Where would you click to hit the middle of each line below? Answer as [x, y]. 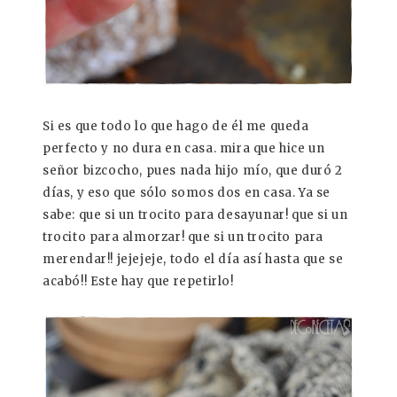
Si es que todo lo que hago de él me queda [176, 127]
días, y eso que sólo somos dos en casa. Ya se [187, 193]
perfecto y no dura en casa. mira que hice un [184, 149]
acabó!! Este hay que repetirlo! [138, 282]
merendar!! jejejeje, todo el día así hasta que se [193, 260]
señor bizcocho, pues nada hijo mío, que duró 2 [193, 171]
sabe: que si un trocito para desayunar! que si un [195, 215]
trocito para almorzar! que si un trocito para [183, 237]
